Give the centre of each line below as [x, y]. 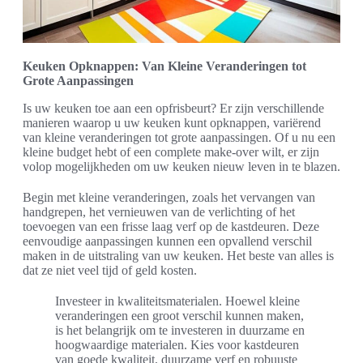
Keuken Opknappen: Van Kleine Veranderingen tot [164, 66]
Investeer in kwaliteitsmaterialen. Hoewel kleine [177, 301]
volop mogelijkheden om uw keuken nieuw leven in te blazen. [181, 166]
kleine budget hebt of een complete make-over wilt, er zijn [171, 152]
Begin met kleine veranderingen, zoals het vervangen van [169, 197]
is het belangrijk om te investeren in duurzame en [180, 330]
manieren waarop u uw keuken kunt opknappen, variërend [172, 122]
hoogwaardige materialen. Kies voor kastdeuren [177, 344]
